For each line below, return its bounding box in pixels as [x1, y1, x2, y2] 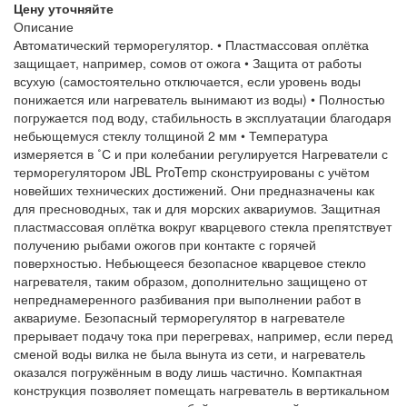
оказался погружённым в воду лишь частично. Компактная [14, 362, 362, 381]
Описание [14, 17, 74, 35]
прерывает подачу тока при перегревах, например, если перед [14, 326, 392, 344]
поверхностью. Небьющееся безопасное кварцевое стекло [14, 253, 366, 272]
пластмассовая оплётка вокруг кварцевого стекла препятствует [14, 217, 392, 235]
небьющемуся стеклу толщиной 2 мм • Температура [14, 126, 328, 144]
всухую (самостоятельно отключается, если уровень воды [14, 72, 361, 90]
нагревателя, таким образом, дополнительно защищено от [14, 272, 367, 290]
